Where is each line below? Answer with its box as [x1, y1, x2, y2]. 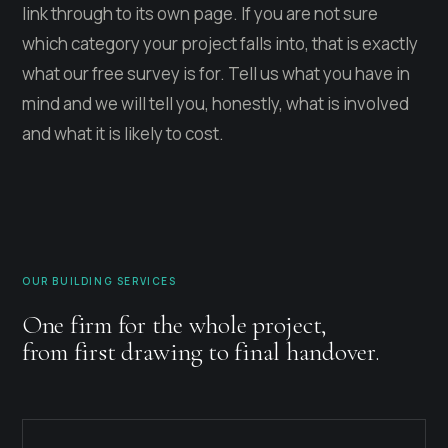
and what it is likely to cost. [22, 121, 224, 145]
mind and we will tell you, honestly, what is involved [22, 91, 409, 115]
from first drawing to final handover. [22, 335, 380, 367]
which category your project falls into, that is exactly [22, 31, 418, 55]
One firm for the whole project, [22, 308, 328, 340]
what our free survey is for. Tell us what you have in [22, 61, 410, 85]
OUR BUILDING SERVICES [22, 273, 177, 288]
